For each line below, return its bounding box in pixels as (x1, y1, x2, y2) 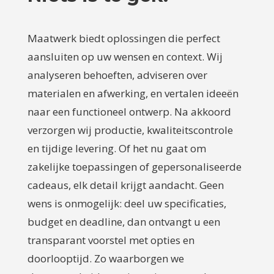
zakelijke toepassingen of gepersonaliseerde (27, 159, 242, 174)
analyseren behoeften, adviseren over (27, 67, 207, 82)
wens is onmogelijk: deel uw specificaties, (27, 196, 226, 210)
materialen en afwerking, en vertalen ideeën (27, 86, 239, 100)
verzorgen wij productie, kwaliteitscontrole (27, 122, 233, 137)
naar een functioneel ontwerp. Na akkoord (27, 104, 231, 119)
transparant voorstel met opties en (27, 232, 194, 247)
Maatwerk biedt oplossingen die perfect (27, 31, 220, 45)
